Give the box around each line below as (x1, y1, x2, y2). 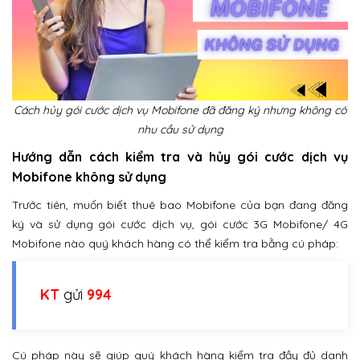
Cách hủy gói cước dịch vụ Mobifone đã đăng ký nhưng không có (14, 102, 346, 117)
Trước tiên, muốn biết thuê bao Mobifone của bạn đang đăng (12, 197, 348, 212)
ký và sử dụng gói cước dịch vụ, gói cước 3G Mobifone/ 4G (12, 216, 348, 231)
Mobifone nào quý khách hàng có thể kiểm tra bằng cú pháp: (12, 235, 338, 251)
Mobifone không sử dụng (12, 168, 166, 185)
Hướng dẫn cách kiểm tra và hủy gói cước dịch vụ (12, 148, 348, 165)
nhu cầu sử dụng (137, 121, 223, 137)
